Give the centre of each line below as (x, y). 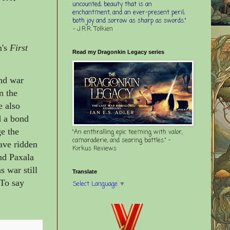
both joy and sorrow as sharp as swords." (129, 21)
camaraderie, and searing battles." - (122, 140)
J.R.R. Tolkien (95, 29)
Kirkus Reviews (94, 149)
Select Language (95, 184)
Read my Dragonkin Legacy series (118, 52)
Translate (85, 171)
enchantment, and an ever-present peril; (129, 13)
